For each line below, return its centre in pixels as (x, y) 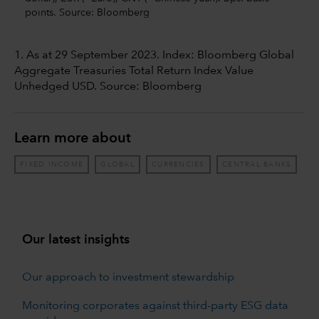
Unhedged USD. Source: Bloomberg (108, 87)
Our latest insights (75, 240)
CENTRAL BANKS (257, 164)
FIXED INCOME (52, 164)
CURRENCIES (178, 164)
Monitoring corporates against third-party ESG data (155, 307)
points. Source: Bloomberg (87, 12)
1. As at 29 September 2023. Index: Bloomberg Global (154, 56)
